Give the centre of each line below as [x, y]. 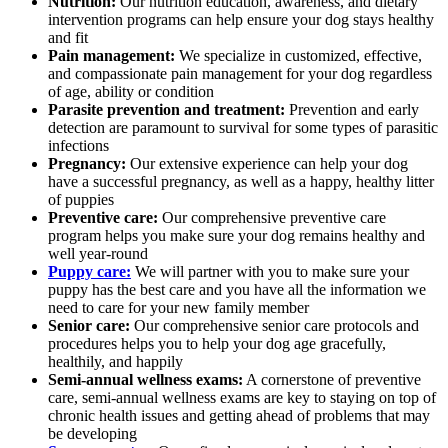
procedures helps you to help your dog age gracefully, [217, 343]
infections [78, 145]
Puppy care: [89, 271]
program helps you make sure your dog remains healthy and [236, 235]
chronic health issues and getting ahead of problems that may [239, 415]
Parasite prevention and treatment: [166, 109]
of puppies [81, 199]
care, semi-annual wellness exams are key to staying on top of [242, 397]
